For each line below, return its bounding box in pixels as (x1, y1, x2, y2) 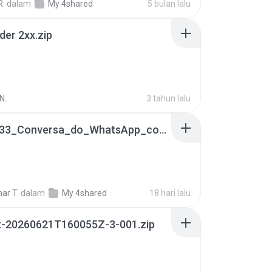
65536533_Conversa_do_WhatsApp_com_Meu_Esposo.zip (159, 123, 166, 136)
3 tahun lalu (146, 93, 191, 103)
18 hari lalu (149, 188, 191, 198)
